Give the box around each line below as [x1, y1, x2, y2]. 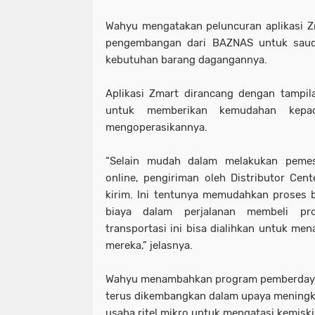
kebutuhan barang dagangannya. [105, 53, 270, 66]
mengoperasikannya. [105, 120, 207, 134]
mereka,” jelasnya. [105, 238, 193, 252]
